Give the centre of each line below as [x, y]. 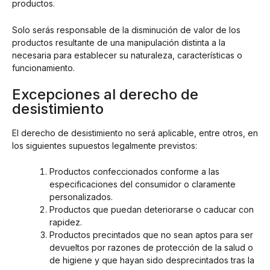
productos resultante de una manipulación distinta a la [119, 42]
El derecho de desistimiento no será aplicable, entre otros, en [135, 133]
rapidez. [66, 222]
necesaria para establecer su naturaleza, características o [127, 55]
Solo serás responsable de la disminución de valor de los [126, 30]
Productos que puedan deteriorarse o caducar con [152, 210]
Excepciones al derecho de [105, 95]
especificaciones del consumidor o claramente [143, 184]
